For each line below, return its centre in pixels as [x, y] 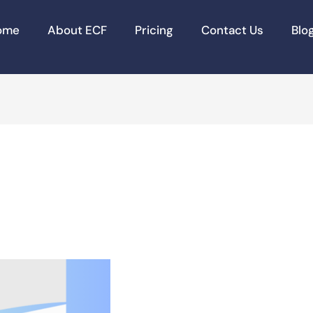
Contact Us [233, 30]
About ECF [78, 30]
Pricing [154, 30]
